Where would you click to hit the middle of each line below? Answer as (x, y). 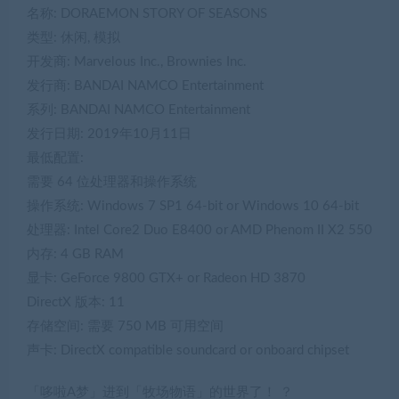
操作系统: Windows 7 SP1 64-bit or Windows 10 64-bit (193, 206)
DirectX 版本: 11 (76, 302)
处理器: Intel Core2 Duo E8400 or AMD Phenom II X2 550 (199, 230)
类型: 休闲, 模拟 (73, 37)
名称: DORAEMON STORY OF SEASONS (147, 13)
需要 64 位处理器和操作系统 (112, 182)
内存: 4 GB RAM (75, 254)
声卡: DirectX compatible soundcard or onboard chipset (188, 350)
